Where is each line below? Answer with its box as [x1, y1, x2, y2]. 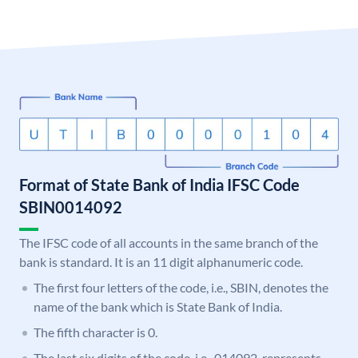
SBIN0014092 [19, 197, 122, 217]
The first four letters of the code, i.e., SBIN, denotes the [34, 280, 328, 296]
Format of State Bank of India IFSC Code [19, 175, 300, 195]
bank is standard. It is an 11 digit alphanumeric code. [19, 254, 303, 270]
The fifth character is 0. [34, 324, 157, 340]
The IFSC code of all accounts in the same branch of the [19, 235, 318, 251]
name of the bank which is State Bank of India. [34, 299, 282, 315]
